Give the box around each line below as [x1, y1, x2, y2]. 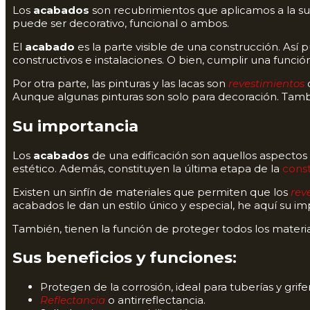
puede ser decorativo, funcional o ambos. [12, 17, 229, 30]
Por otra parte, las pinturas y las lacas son [12, 77, 226, 91]
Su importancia [12, 116, 138, 136]
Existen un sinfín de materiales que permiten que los [12, 185, 291, 199]
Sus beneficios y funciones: [12, 248, 237, 268]
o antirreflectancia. [105, 293, 206, 307]
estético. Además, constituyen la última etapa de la [12, 161, 282, 175]
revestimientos [226, 77, 304, 91]
